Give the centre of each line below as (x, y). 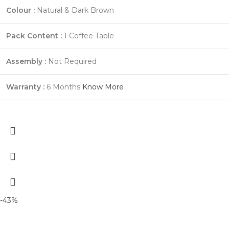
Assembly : (26, 61)
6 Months (63, 87)
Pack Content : (34, 36)
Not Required (71, 61)
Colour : (20, 10)
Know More (103, 87)
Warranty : (25, 87)
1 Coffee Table (88, 36)
